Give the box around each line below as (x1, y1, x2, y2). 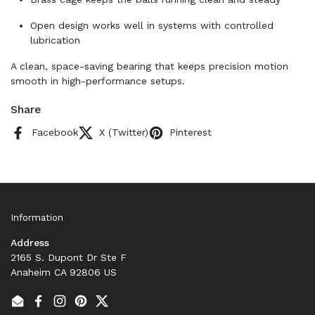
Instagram (59, 302, 107, 314)
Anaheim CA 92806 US (11, 266, 117, 278)
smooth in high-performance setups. (11, 75, 185, 86)
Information (11, 212, 63, 223)
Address (11, 236, 49, 248)
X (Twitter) (99, 127, 148, 138)
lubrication (30, 34, 80, 46)
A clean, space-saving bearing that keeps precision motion (11, 60, 288, 72)
